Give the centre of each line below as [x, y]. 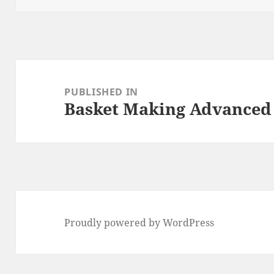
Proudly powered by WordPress [139, 222]
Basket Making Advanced [168, 108]
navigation [48, 88]
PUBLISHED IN [102, 91]
